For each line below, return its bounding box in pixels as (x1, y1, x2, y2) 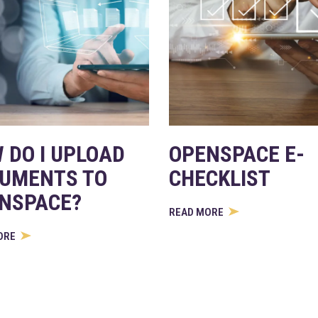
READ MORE (169, 205, 226, 219)
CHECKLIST (169, 165, 271, 192)
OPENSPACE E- (169, 141, 305, 168)
